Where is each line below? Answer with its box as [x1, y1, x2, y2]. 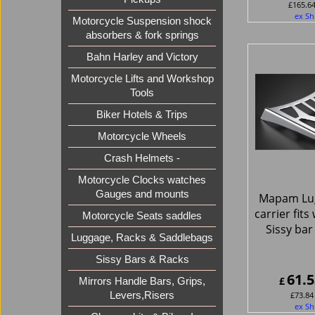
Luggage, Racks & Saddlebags [71, 232, 213, 244]
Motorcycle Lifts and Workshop [70, 73, 214, 85]
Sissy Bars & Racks [95, 254, 189, 266]
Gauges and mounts [95, 188, 189, 200]
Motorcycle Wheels [98, 131, 186, 143]
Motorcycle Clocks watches [78, 174, 206, 186]
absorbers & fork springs [85, 30, 199, 41]
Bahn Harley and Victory [86, 51, 198, 63]
